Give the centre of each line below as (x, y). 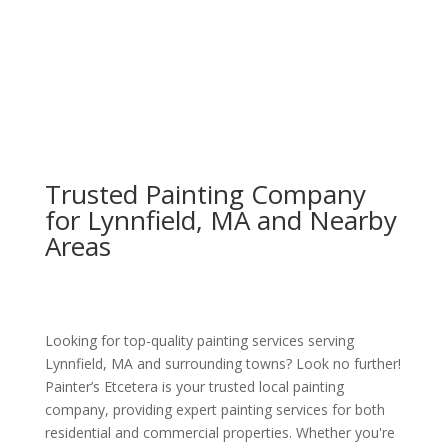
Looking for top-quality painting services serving (199, 340)
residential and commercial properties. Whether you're (219, 432)
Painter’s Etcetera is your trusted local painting (194, 386)
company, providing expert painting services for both (214, 409)
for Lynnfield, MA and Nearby (220, 219)
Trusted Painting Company (205, 193)
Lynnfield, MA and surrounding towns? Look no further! (222, 363)
